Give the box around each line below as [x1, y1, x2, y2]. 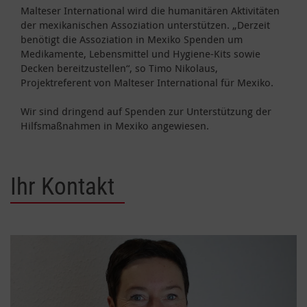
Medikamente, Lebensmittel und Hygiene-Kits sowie [21, 46, 260, 60]
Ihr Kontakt [10, 172, 114, 201]
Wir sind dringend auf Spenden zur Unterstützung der [21, 103, 271, 118]
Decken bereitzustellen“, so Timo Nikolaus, [21, 60, 218, 75]
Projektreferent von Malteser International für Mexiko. [21, 75, 273, 89]
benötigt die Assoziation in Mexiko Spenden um [21, 32, 243, 46]
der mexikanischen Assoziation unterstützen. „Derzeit [21, 17, 270, 32]
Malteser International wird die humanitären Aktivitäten [21, 3, 280, 17]
